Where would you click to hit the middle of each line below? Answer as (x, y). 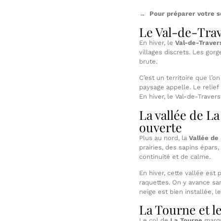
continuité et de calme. (175, 156)
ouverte (161, 127)
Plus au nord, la (164, 138)
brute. (148, 61)
